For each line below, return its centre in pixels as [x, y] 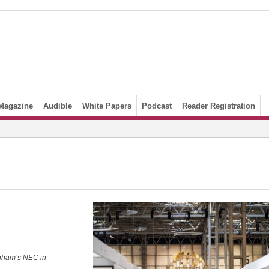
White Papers [107, 106]
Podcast [157, 106]
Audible [58, 106]
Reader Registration [219, 106]
